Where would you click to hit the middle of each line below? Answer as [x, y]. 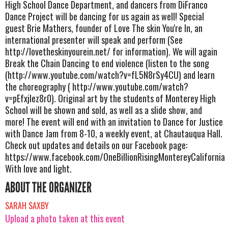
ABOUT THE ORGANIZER [48, 188]
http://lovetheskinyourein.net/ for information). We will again [111, 51]
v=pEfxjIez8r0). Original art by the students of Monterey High [110, 98]
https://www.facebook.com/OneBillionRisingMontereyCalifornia [115, 156]
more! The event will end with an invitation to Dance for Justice [114, 121]
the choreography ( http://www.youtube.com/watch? [97, 86]
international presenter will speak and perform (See [94, 39]
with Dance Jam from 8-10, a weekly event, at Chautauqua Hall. [114, 133]
